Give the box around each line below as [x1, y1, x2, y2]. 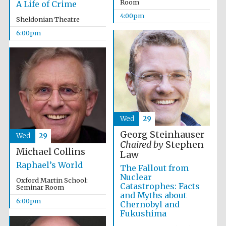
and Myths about [120, 190, 187, 201]
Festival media [173, 8, 209, 14]
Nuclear [120, 172, 152, 183]
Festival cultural [172, 212, 211, 218]
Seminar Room [16, 183, 64, 192]
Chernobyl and [120, 199, 180, 210]
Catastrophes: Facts [120, 181, 200, 192]
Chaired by [120, 139, 163, 151]
